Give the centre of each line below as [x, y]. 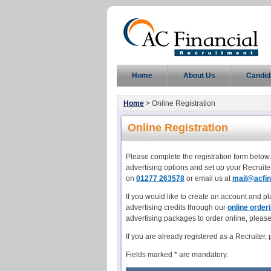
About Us [199, 76]
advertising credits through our [177, 207]
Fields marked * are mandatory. [177, 255]
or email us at [208, 178]
